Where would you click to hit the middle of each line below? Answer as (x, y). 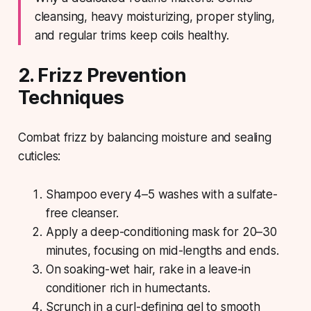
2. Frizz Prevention (102, 76)
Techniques (71, 98)
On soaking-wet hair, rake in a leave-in (148, 270)
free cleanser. (82, 213)
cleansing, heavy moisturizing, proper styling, (154, 17)
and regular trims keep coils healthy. (132, 36)
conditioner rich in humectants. (128, 288)
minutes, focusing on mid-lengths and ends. (162, 251)
